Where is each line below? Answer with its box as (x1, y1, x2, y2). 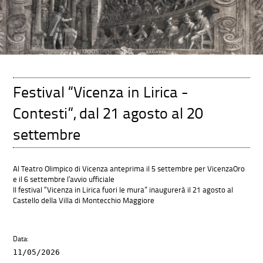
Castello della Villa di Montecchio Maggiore (13, 195, 155, 206)
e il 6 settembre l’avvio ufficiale (13, 174, 115, 185)
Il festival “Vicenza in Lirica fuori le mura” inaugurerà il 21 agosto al (13, 184, 234, 195)
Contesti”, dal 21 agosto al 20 (13, 102, 204, 123)
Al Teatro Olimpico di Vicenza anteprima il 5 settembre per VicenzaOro (13, 163, 245, 174)
